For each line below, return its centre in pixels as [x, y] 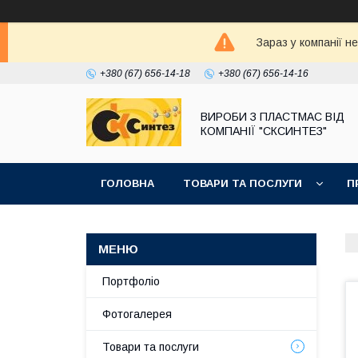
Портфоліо [131, 281]
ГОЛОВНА [127, 183]
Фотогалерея [137, 314]
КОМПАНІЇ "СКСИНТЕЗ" [264, 131]
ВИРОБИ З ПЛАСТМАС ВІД [272, 116]
